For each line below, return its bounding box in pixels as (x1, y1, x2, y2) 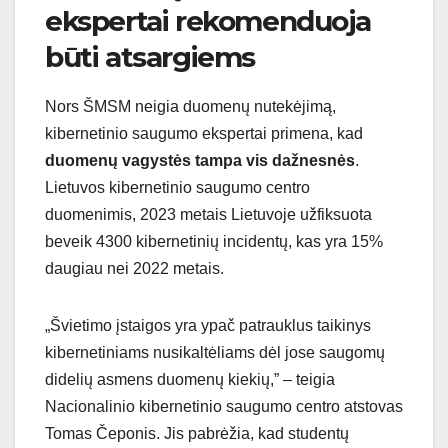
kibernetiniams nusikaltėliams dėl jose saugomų (45, 344, 385, 362)
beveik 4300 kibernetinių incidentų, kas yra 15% (45, 233, 383, 251)
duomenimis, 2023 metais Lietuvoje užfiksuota (45, 206, 372, 224)
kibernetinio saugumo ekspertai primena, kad (45, 125, 363, 143)
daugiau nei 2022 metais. (45, 260, 224, 278)
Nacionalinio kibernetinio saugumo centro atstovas (45, 398, 403, 416)
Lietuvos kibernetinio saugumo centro (45, 179, 310, 197)
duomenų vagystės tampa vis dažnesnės (45, 152, 355, 170)
